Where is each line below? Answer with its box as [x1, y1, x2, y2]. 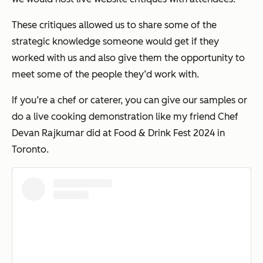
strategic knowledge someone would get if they [12, 35, 219, 47]
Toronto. [12, 143, 49, 155]
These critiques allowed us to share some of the [12, 19, 217, 31]
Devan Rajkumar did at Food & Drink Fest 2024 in [12, 127, 225, 139]
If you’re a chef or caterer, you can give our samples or [12, 94, 247, 106]
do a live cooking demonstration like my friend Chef [12, 110, 238, 122]
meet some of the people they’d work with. [12, 68, 199, 80]
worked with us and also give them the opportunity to [12, 52, 245, 63]
